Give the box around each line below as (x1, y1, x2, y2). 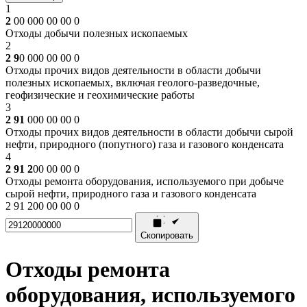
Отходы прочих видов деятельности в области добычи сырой (5, 126, 293, 138)
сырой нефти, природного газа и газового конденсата (5, 188, 256, 199)
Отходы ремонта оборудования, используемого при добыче (5, 175, 284, 187)
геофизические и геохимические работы (5, 89, 195, 101)
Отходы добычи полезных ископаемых (5, 27, 188, 39)
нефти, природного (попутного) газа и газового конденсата (5, 138, 284, 150)
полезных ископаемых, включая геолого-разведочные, (5, 77, 260, 88)
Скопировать (140, 230, 193, 241)
